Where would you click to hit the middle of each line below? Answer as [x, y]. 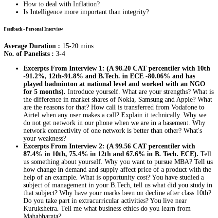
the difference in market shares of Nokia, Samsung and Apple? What [118, 99]
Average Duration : [32, 46]
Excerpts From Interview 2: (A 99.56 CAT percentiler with [109, 146]
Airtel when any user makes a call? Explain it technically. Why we [115, 115]
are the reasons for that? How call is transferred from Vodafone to [114, 107]
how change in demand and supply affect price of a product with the [117, 169]
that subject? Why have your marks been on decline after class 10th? [117, 193]
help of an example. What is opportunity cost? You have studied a [114, 177]
